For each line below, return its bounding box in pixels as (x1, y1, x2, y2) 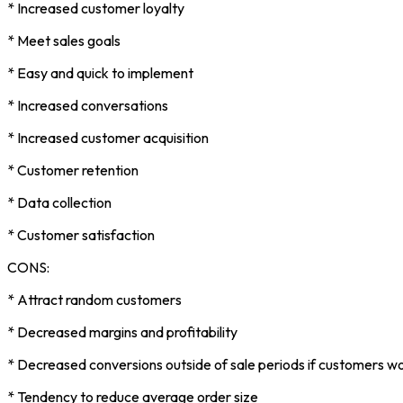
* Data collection (7, 193, 112, 211)
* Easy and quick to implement (7, 63, 193, 82)
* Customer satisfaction (7, 225, 155, 244)
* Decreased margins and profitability (7, 322, 237, 341)
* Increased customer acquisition (7, 128, 209, 147)
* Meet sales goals (7, 31, 121, 49)
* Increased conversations (7, 95, 168, 114)
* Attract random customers (7, 290, 182, 309)
